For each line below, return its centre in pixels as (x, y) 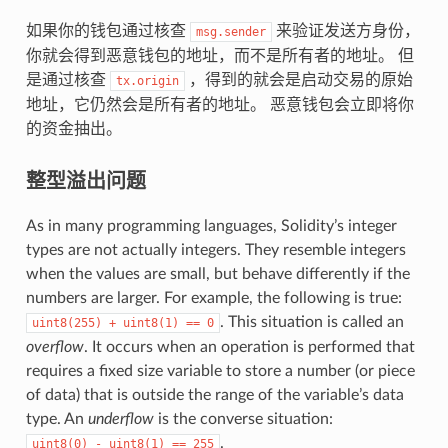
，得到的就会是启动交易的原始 (298, 79)
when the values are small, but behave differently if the (217, 273)
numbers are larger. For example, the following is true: (213, 297)
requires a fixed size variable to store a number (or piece (220, 370)
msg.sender (230, 31)
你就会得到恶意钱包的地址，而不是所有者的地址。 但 (219, 55)
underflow (120, 418)
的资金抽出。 (73, 128)
